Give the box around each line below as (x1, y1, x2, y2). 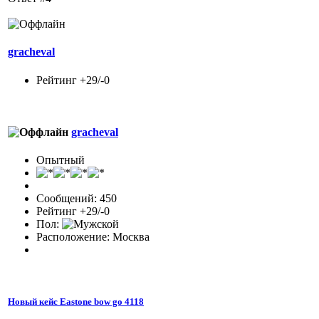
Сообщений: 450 (36, 192, 117, 205)
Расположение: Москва (36, 231, 150, 244)
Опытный (36, 154, 85, 167)
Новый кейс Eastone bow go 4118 (8, 296, 144, 308)
